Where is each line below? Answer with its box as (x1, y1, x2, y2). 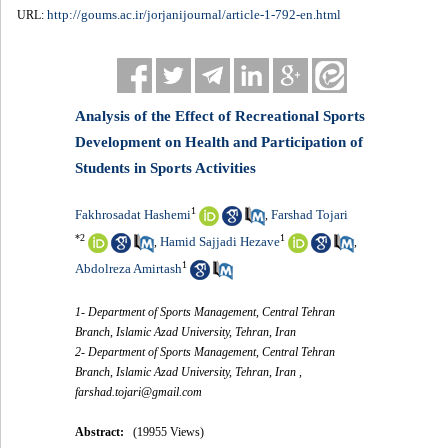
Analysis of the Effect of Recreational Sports (75, 108, 366, 125)
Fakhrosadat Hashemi (75, 207, 192, 223)
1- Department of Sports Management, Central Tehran (75, 305, 336, 320)
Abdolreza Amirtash (75, 261, 183, 277)
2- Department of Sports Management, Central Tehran (75, 345, 336, 360)
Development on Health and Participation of (75, 134, 364, 151)
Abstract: (75, 425, 125, 440)
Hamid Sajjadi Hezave (160, 234, 281, 250)
